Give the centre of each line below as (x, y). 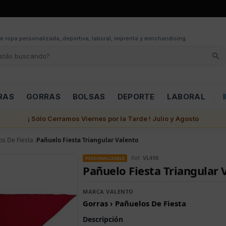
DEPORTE (136, 96)
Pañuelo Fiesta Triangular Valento (87, 140)
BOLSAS (89, 96)
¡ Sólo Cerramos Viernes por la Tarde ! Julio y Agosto (113, 118)
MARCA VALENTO (108, 191)
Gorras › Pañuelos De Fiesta (134, 203)
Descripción (103, 219)
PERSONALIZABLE (105, 158)
